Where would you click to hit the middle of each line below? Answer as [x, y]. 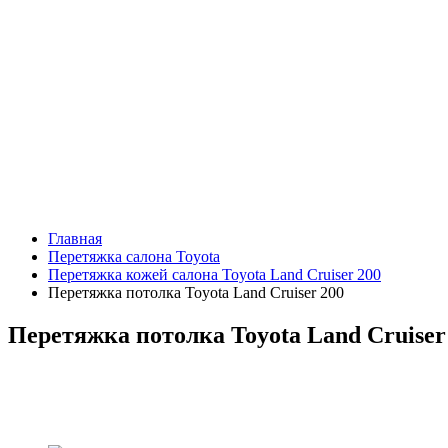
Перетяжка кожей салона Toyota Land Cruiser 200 [214, 275]
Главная [75, 239]
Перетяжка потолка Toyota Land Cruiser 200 [196, 293]
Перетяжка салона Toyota [134, 257]
